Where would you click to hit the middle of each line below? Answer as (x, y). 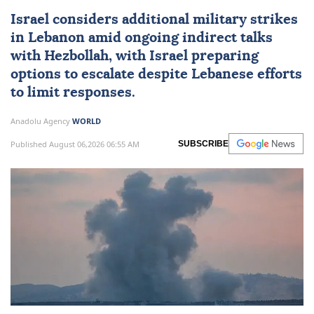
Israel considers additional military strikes (154, 20)
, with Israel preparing (184, 56)
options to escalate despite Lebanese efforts (156, 75)
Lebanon (56, 38)
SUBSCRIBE (203, 144)
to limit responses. (73, 93)
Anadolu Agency (41, 121)
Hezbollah (76, 56)
